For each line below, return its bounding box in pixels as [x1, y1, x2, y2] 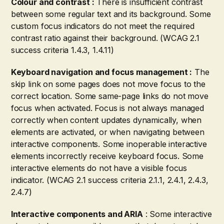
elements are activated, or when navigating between [10, 126, 204, 137]
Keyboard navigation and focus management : [10, 66, 192, 77]
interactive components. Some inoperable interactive [10, 138, 207, 149]
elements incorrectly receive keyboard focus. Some [10, 150, 203, 161]
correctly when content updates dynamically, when [10, 114, 202, 125]
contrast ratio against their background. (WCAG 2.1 [10, 32, 199, 43]
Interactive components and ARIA [10, 208, 143, 219]
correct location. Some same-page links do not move [10, 90, 208, 101]
